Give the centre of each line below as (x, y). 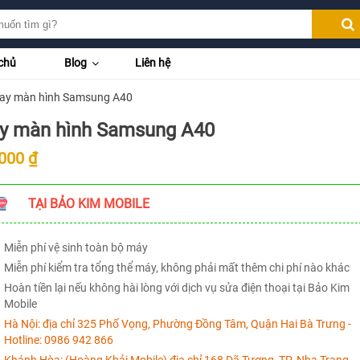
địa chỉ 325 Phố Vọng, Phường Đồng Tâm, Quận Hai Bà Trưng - (195, 324)
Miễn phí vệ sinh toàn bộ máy (76, 247)
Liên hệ (152, 63)
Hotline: (24, 340)
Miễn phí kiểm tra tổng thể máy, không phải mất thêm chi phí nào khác (176, 268)
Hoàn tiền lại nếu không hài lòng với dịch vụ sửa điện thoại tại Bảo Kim (176, 288)
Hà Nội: (22, 324)
